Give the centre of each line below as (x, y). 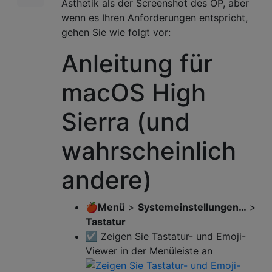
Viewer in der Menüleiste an (149, 250)
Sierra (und (126, 121)
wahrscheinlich (149, 151)
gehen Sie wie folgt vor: (116, 32)
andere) (107, 180)
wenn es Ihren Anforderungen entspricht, (155, 17)
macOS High (134, 92)
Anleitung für (137, 63)
